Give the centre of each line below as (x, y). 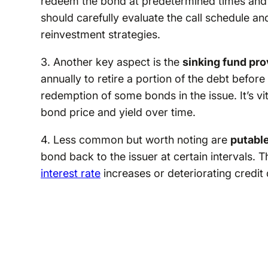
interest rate (70, 173)
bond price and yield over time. (118, 112)
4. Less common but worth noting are (135, 139)
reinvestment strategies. (100, 34)
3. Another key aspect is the (111, 62)
